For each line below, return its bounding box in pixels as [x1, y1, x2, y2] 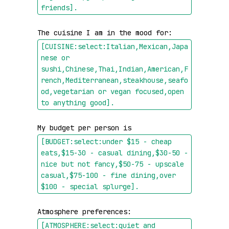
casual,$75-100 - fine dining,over [41, 171, 176, 180]
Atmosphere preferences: [37, 207, 135, 216]
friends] [41, 3, 74, 12]
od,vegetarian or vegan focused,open [41, 87, 184, 96]
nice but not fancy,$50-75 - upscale [41, 159, 184, 169]
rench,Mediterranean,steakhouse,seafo [41, 76, 188, 85]
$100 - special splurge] [41, 182, 135, 191]
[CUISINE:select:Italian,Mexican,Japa [41, 42, 188, 51]
